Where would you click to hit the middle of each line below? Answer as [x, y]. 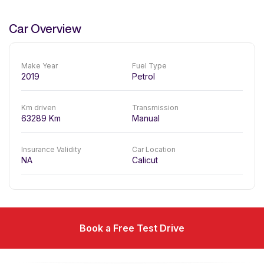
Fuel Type [149, 66]
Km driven [39, 108]
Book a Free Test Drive [132, 228]
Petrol [143, 76]
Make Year [39, 66]
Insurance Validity [51, 149]
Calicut [145, 160]
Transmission [155, 108]
